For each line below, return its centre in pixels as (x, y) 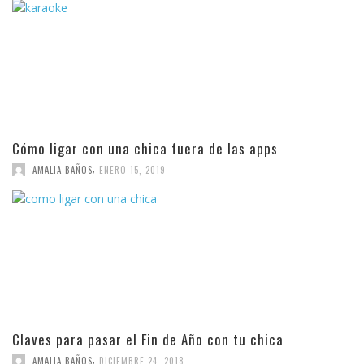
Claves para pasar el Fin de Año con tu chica (148, 340)
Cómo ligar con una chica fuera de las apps (145, 149)
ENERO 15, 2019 (132, 170)
